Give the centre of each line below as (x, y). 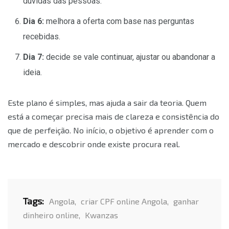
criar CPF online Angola (124, 201)
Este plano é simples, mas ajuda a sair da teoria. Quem (107, 102)
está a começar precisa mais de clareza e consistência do (113, 116)
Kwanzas (101, 215)
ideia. (32, 72)
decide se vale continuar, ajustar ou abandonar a (130, 57)
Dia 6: (33, 21)
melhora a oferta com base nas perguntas (119, 21)
